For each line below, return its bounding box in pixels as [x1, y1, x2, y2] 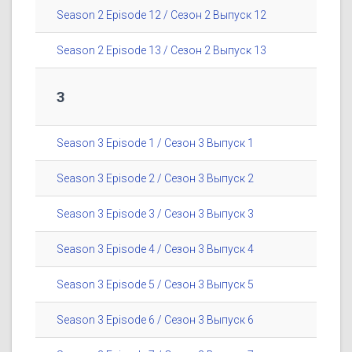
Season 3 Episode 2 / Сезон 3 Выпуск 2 [57, 172, 254, 185]
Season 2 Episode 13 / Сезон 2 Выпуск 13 [57, 44, 266, 57]
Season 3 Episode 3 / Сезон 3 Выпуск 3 [57, 207, 254, 221]
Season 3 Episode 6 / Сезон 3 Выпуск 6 [57, 313, 254, 327]
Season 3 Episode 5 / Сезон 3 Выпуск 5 [57, 278, 254, 291]
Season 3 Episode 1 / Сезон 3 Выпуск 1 [57, 137, 254, 150]
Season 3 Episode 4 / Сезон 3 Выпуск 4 [57, 243, 254, 256]
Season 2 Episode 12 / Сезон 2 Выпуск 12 [57, 9, 266, 22]
